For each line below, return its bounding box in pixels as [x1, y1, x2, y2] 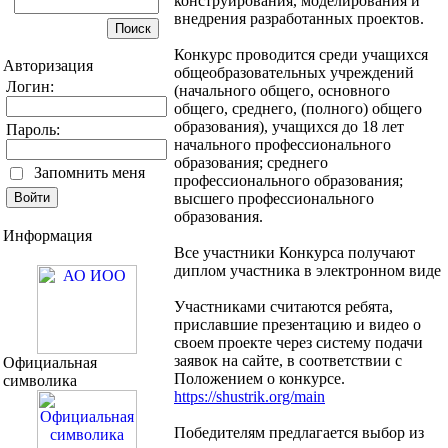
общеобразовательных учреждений [174, 64, 414, 82]
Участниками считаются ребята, [174, 298, 393, 316]
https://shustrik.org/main [174, 388, 325, 406]
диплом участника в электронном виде [174, 262, 441, 280]
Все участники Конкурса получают [174, 244, 415, 262]
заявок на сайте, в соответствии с [174, 352, 402, 370]
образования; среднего [174, 154, 328, 172]
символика [3, 371, 77, 389]
